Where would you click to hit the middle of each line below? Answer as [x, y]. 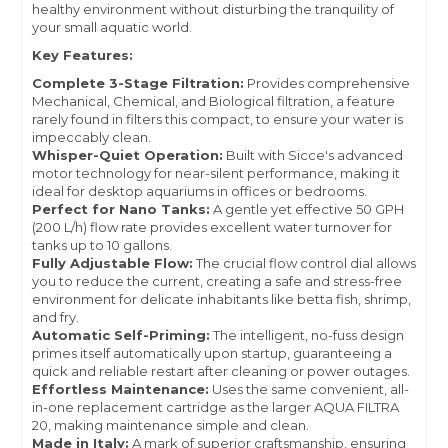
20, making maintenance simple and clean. [170, 425]
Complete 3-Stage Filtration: [138, 83]
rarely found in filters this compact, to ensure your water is [217, 119]
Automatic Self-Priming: [121, 335]
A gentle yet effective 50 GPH [308, 209]
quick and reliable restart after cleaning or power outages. [221, 371]
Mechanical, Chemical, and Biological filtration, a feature [213, 101]
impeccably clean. [91, 137]
